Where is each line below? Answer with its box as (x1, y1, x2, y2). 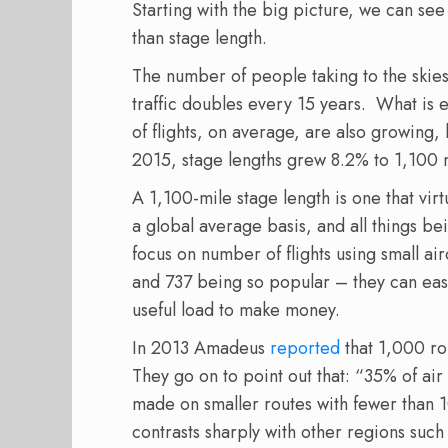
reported (270, 334, 340, 361)
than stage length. (132, 24, 267, 51)
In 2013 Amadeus (132, 334, 270, 361)
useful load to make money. (132, 296, 340, 323)
